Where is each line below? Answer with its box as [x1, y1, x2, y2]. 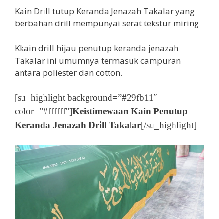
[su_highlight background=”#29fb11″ [15, 92, 157, 103]
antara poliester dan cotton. [15, 66, 122, 78]
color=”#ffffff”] [15, 106, 72, 116]
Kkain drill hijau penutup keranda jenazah [15, 42, 178, 54]
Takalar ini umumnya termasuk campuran [15, 54, 181, 66]
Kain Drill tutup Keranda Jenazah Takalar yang [15, 5, 195, 17]
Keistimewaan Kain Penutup [72, 106, 188, 116]
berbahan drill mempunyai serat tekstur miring [15, 18, 199, 29]
